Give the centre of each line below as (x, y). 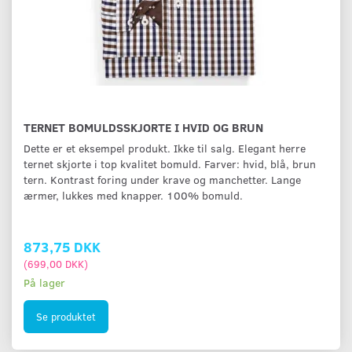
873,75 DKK (62, 247)
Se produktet (66, 316)
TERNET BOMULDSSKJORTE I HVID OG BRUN (143, 127)
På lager (44, 283)
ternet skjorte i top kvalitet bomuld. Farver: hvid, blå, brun (170, 164)
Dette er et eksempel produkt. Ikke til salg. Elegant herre (165, 148)
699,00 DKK (56, 264)
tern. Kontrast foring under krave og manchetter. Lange (162, 180)
